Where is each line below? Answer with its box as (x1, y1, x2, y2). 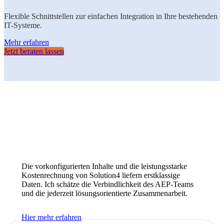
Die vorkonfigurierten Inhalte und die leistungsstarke (21, 162, 187, 171)
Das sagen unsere (41, 116, 131, 129)
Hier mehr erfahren (21, 213, 81, 222)
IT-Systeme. (4, 21, 42, 30)
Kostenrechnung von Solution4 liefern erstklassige (21, 171, 180, 180)
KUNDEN (131, 116, 183, 129)
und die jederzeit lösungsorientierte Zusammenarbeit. (21, 189, 187, 198)
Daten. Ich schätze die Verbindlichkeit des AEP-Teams (21, 180, 193, 189)
